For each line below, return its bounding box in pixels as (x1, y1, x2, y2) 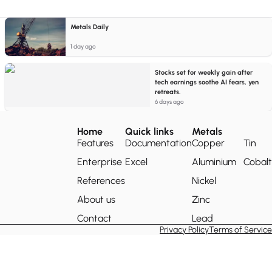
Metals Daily (70, 23, 109, 31)
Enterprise (77, 156, 122, 168)
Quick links (125, 126, 174, 137)
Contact (77, 212, 112, 224)
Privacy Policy (160, 224, 209, 235)
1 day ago (70, 42, 96, 50)
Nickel (192, 175, 216, 186)
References (77, 175, 125, 186)
